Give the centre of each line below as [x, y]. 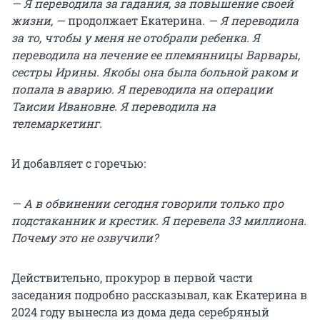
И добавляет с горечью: [79, 163]
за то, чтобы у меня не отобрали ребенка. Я [136, 37]
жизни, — [40, 20]
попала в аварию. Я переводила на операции [142, 89]
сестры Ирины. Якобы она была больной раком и [155, 71]
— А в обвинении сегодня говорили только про [147, 203]
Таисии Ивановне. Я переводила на [114, 106]
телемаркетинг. [57, 123]
